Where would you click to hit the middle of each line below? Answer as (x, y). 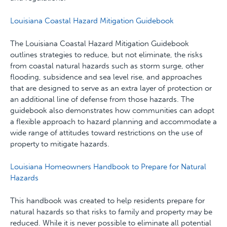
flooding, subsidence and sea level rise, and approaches (106, 77)
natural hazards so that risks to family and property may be (111, 212)
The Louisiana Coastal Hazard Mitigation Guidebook (100, 44)
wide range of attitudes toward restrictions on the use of (106, 133)
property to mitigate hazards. (60, 144)
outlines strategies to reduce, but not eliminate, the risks (106, 55)
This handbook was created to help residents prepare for (107, 201)
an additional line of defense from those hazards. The (102, 99)
